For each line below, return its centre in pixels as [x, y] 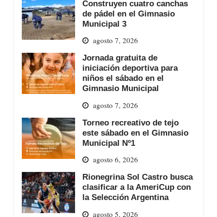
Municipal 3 [104, 23]
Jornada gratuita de [120, 58]
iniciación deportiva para [130, 68]
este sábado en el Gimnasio [135, 132]
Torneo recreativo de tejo [130, 122]
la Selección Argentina [125, 197]
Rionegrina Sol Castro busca [137, 177]
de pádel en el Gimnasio [128, 13]
